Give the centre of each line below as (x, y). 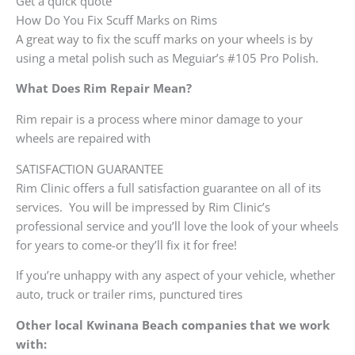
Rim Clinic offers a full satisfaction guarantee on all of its (168, 187)
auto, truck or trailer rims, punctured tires (129, 294)
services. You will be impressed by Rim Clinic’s (143, 206)
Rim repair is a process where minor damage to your (159, 119)
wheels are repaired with (83, 138)
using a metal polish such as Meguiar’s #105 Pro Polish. (169, 57)
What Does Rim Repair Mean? (107, 88)
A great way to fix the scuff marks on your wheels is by (164, 38)
